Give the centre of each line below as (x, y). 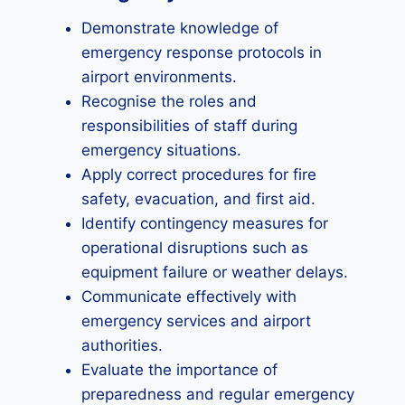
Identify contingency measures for (205, 223)
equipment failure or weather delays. (215, 272)
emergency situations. (161, 150)
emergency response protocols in (202, 52)
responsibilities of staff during (189, 126)
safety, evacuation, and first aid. (198, 199)
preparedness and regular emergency (218, 394)
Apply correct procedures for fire (199, 174)
